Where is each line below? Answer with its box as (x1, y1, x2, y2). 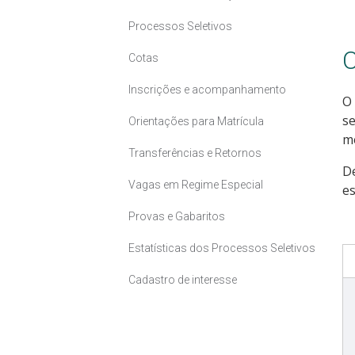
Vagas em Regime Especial (128, 178, 263, 192)
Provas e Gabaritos (128, 210, 225, 223)
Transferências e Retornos (128, 147, 261, 160)
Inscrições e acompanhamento (128, 83, 286, 97)
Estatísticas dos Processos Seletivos (128, 242, 315, 255)
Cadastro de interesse (128, 273, 237, 287)
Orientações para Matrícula (128, 115, 264, 128)
